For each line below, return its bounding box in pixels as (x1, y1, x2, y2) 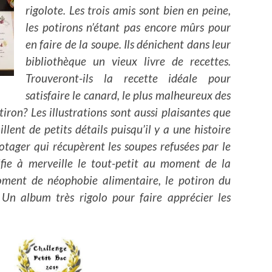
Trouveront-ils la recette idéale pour (25, 70, 231, 85)
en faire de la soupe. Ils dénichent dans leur (25, 36, 231, 51)
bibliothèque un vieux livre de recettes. (25, 53, 231, 68)
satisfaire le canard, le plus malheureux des (25, 87, 231, 102)
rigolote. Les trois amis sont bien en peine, (25, 2, 231, 17)
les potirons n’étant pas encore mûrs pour (25, 19, 231, 34)
